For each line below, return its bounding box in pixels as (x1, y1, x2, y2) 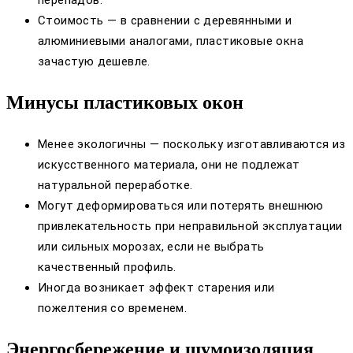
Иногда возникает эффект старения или (38, 281, 275, 295)
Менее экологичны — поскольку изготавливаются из (38, 137, 346, 152)
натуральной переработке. (38, 178, 193, 193)
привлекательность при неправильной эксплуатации (38, 219, 343, 234)
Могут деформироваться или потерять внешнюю (38, 199, 324, 214)
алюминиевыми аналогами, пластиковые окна (38, 34, 303, 49)
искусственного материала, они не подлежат (38, 158, 300, 173)
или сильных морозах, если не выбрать (38, 240, 265, 255)
